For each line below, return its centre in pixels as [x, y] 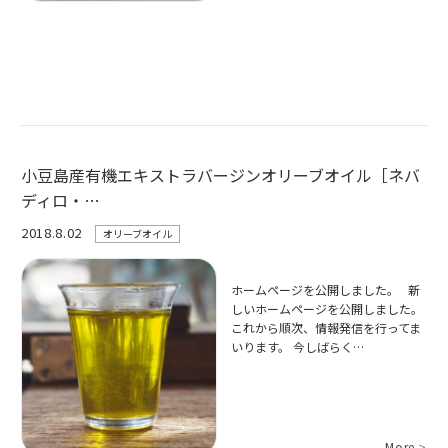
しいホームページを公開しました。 [327, 309]
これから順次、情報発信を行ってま [326, 328]
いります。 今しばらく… [298, 347]
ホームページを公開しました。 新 [326, 290]
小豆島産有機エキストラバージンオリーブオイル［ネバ [220, 174]
